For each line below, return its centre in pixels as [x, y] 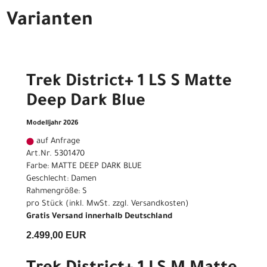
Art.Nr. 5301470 [55, 154]
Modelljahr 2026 [52, 124]
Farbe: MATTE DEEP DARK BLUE [84, 167]
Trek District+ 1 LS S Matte [129, 83]
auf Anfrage [57, 142]
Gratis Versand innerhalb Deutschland [99, 217]
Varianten [50, 22]
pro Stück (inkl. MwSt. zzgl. [79, 204]
